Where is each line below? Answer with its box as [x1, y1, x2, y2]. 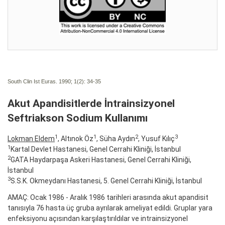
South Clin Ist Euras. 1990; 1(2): [8, 78, 85, 84]
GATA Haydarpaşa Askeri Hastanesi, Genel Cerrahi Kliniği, [11, 155, 191, 164]
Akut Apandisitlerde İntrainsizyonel [8, 97, 175, 109]
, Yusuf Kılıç [138, 134, 175, 143]
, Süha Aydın [96, 134, 135, 143]
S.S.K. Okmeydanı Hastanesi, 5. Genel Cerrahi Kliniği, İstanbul [11, 176, 202, 185]
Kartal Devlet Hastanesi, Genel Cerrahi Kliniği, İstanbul [11, 145, 181, 153]
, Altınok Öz [58, 134, 93, 143]
